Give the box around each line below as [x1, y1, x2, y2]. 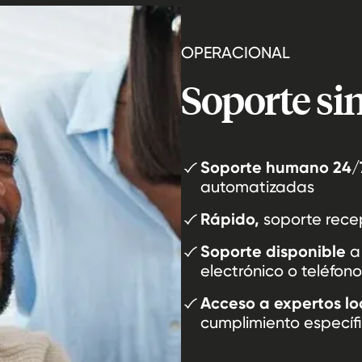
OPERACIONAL [181, 43, 291, 63]
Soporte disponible [200, 242, 346, 262]
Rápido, [200, 209, 259, 229]
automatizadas [200, 177, 314, 197]
